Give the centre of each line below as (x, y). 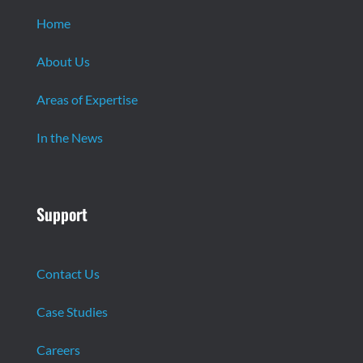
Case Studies (72, 311)
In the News (69, 137)
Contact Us (68, 273)
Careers (58, 349)
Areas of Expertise (87, 99)
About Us (63, 61)
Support (62, 214)
